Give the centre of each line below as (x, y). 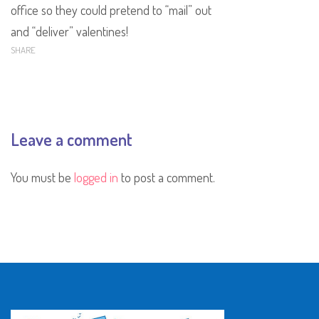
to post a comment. (167, 177)
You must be (42, 177)
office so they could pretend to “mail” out (111, 10)
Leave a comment (72, 139)
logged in (96, 177)
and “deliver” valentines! (69, 31)
